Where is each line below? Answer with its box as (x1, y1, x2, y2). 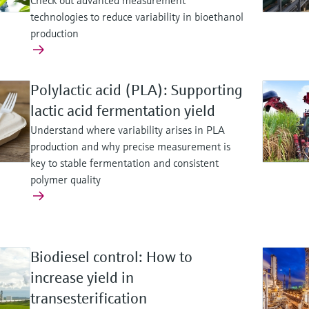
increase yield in (30, 268, 134, 288)
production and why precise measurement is (30, 139, 230, 154)
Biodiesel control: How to (30, 248, 192, 267)
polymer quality (30, 172, 101, 187)
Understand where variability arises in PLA (30, 123, 225, 137)
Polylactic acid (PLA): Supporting (30, 81, 243, 100)
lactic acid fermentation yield (30, 101, 215, 121)
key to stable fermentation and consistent (30, 156, 219, 170)
